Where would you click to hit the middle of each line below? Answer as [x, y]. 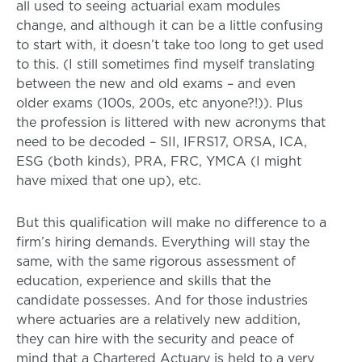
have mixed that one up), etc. [109, 181]
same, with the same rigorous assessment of [156, 261]
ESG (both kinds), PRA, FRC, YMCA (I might [159, 161]
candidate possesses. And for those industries [162, 300]
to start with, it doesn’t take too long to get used [170, 45]
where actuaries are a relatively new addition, [158, 320]
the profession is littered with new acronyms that [171, 122]
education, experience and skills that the [143, 281]
